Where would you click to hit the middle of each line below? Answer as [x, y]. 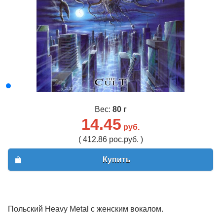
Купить [116, 159]
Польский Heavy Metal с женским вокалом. [86, 209]
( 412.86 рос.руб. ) [110, 140]
